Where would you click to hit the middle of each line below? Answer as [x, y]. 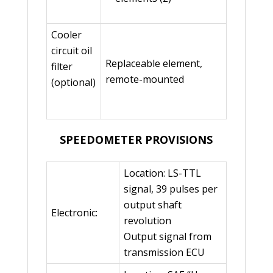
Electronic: [74, 213]
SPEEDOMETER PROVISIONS [136, 140]
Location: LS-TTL [162, 173]
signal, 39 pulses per [170, 189]
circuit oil [71, 51]
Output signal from [167, 237]
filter [62, 67]
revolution [147, 221]
